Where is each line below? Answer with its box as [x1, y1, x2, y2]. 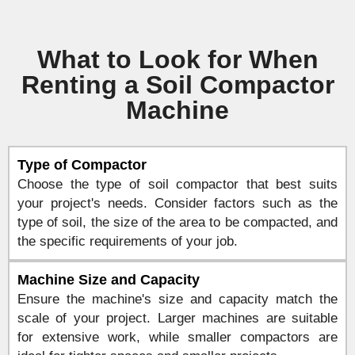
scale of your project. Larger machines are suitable [17, 311, 338, 326]
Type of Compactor [17, 157, 147, 173]
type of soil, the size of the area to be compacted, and [17, 215, 338, 230]
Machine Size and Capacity [17, 272, 200, 288]
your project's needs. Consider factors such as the [17, 196, 338, 211]
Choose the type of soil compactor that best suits [17, 177, 338, 192]
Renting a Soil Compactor [21, 71, 334, 99]
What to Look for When [36, 45, 319, 74]
